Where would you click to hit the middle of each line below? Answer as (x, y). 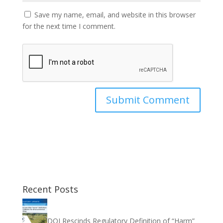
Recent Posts (50, 189)
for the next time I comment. (69, 26)
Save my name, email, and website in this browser (115, 15)
